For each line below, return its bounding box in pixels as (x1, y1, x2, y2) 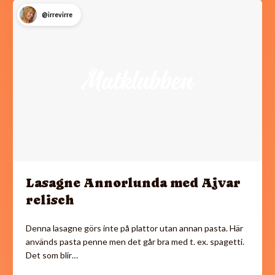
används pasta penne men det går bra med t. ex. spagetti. (26, 236, 244, 247)
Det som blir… (26, 249, 78, 260)
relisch (26, 192, 74, 207)
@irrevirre (41, 11, 72, 19)
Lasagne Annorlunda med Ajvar (26, 175, 241, 190)
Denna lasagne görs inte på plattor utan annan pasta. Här (26, 222, 243, 233)
